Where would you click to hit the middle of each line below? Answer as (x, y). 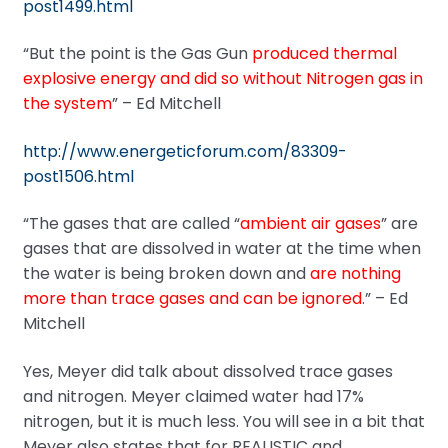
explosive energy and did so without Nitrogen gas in (222, 79)
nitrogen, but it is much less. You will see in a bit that (223, 422)
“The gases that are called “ (131, 224)
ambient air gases (310, 224)
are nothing (355, 274)
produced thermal (324, 54)
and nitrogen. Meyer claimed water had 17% (193, 397)
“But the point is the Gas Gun (137, 54)
